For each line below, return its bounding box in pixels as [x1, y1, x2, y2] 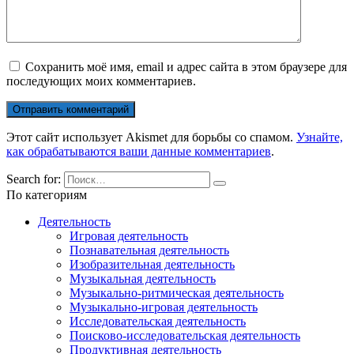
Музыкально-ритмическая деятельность [70, 285, 284, 299]
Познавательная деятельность [70, 243, 229, 257]
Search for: [6, 171, 61, 186]
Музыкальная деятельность [70, 271, 216, 285]
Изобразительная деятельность [70, 257, 235, 271]
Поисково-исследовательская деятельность [70, 328, 300, 342]
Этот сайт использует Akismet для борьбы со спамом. [6, 130, 296, 144]
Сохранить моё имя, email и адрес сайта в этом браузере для [25, 59, 347, 73]
